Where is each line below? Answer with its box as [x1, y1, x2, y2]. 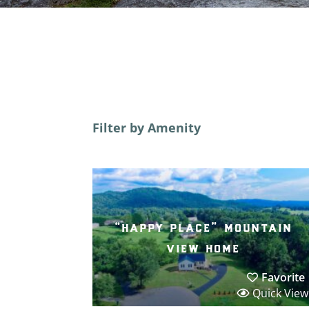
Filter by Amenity [92, 119, 201, 136]
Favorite [261, 269, 305, 285]
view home [167, 239, 241, 256]
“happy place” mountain [114, 218, 293, 235]
